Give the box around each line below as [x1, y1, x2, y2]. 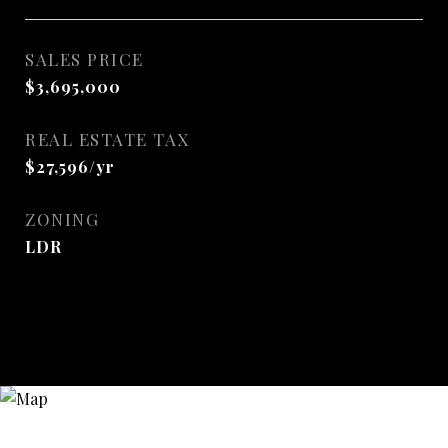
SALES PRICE [25, 48, 144, 70]
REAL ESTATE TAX [25, 128, 190, 150]
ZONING [25, 208, 99, 230]
